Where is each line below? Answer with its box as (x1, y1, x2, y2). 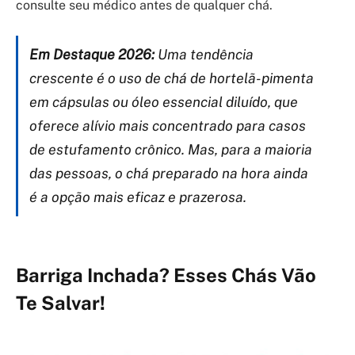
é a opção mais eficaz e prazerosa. (29, 189, 246, 206)
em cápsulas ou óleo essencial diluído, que (29, 94, 298, 111)
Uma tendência (155, 46, 254, 63)
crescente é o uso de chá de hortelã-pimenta (29, 70, 314, 87)
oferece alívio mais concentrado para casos (29, 117, 306, 135)
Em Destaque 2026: (29, 46, 155, 63)
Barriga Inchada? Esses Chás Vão (16, 264, 316, 287)
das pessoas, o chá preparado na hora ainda (29, 165, 308, 182)
